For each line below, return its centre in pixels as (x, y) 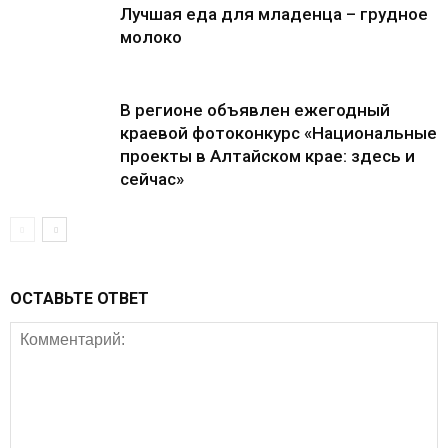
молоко (151, 37)
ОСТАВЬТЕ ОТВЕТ (79, 298)
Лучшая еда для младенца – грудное (274, 14)
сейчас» (152, 179)
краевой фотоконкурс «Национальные (278, 133)
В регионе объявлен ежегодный (255, 110)
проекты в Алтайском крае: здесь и (267, 156)
